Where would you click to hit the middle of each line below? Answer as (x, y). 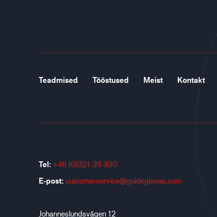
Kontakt (191, 80)
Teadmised (58, 80)
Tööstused (111, 80)
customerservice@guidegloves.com (124, 180)
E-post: (51, 181)
